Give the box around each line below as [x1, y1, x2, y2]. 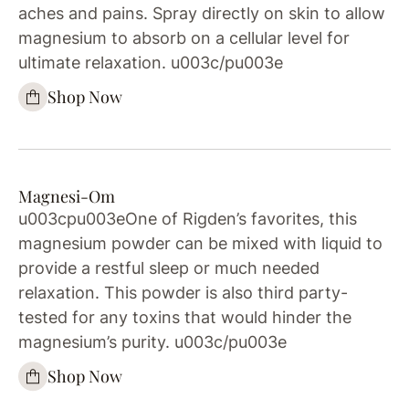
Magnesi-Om [18, 184, 115, 207]
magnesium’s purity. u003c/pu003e [18, 331, 287, 351]
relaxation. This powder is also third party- [18, 282, 348, 302]
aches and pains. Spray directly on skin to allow [18, 3, 385, 23]
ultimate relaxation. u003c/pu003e [18, 52, 283, 72]
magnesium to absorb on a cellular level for [18, 27, 350, 47]
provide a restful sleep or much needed [18, 257, 320, 278]
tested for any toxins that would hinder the [18, 307, 351, 327]
